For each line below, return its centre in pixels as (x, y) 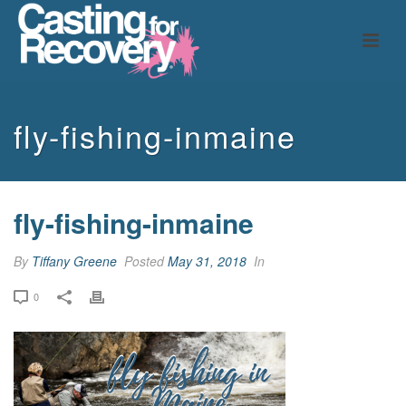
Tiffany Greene (74, 261)
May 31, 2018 (207, 261)
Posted (144, 261)
